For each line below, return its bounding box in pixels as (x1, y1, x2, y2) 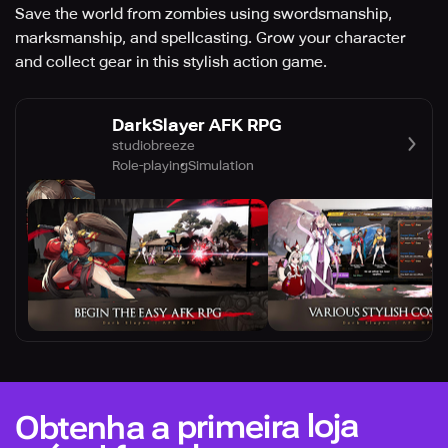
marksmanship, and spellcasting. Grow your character (15, 29, 406, 47)
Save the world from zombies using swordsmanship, (15, 5, 392, 23)
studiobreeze (112, 137, 195, 153)
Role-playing (112, 157, 188, 173)
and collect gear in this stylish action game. (15, 53, 327, 71)
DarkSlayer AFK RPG (112, 114, 282, 135)
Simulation (188, 157, 254, 173)
